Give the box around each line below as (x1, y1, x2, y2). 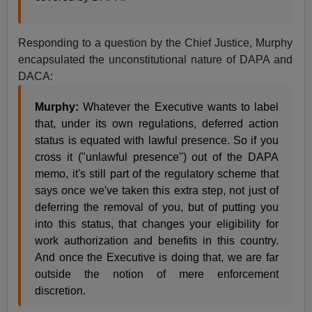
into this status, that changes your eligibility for (35, 218, 279, 230)
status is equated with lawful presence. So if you (35, 134, 279, 146)
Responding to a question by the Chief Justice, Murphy (18, 37, 292, 49)
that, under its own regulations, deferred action (35, 118, 279, 130)
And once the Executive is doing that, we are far (35, 251, 279, 263)
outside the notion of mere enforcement (35, 268, 279, 280)
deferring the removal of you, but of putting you (35, 201, 279, 213)
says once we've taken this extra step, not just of (35, 185, 279, 196)
